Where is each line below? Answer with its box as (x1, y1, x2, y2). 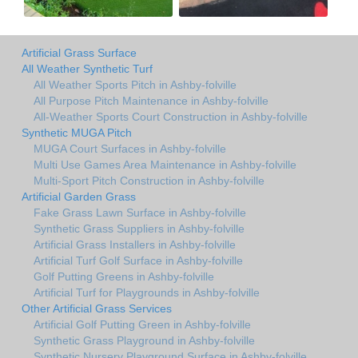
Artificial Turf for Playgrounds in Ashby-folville (34, 285, 260, 299)
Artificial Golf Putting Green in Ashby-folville (34, 317, 251, 331)
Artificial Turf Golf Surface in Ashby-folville (34, 253, 243, 267)
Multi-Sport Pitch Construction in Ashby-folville (34, 173, 265, 187)
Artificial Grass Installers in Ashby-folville (34, 237, 236, 251)
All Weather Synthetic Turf (22, 62, 153, 75)
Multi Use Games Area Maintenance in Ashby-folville (34, 157, 296, 171)
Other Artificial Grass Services (22, 301, 172, 315)
